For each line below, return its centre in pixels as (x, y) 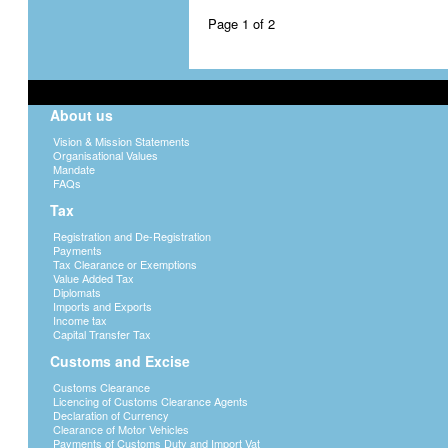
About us (81, 115)
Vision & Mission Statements (121, 141)
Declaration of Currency (111, 415)
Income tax (80, 320)
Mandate (74, 169)
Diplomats (77, 292)
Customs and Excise (120, 361)
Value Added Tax (93, 278)
